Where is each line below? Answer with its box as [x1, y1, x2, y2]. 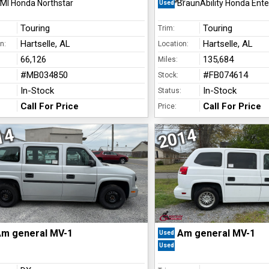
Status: [157, 86, 181, 95]
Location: [157, 40, 189, 48]
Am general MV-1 [177, 228, 255, 240]
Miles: [157, 55, 178, 64]
